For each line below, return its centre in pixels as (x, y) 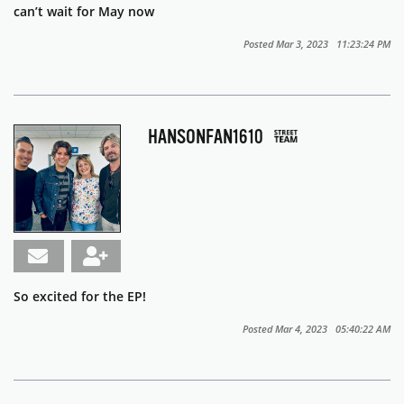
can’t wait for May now (86, 12)
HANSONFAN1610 (206, 137)
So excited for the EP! (80, 296)
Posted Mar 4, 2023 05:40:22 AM (317, 328)
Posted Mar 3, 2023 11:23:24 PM (317, 44)
